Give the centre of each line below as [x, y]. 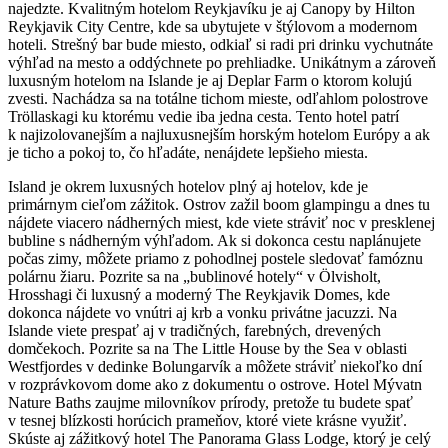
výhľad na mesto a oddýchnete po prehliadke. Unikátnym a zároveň [222, 62]
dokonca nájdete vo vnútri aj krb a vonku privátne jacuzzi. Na [202, 312]
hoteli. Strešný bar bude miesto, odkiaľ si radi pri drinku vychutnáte [220, 44]
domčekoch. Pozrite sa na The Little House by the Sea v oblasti [207, 348]
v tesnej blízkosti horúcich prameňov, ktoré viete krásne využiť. [207, 420]
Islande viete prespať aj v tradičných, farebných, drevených [194, 330]
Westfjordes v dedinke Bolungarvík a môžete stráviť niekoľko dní [215, 366]
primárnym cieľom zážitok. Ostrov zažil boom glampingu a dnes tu [219, 204]
